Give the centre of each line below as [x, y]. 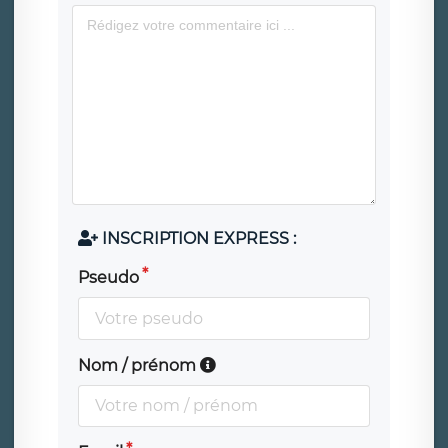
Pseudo [108, 278]
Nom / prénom [139, 365]
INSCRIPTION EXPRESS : [199, 239]
